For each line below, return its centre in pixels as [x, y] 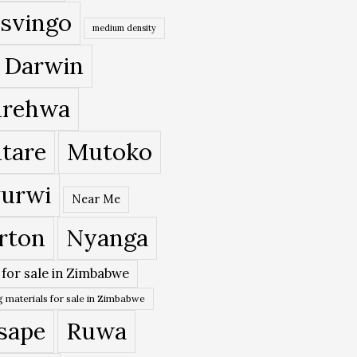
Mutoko [109, 151]
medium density [124, 27]
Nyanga [107, 237]
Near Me [96, 198]
